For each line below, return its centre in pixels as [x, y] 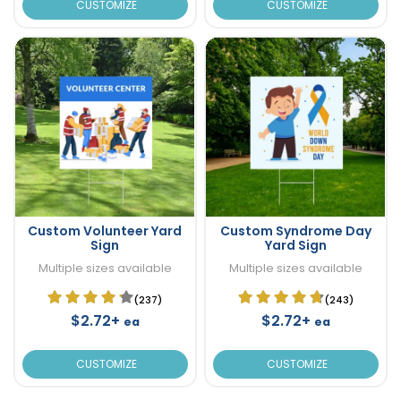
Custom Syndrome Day [295, 230]
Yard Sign [295, 245]
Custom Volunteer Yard [105, 230]
